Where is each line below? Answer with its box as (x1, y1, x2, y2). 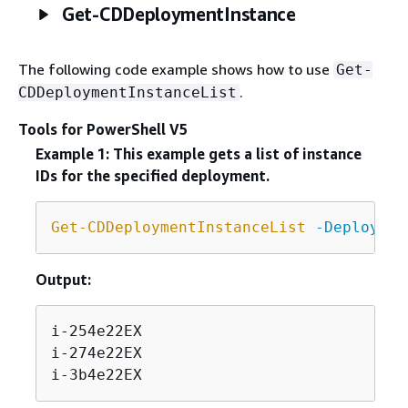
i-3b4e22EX (50, 366, 142, 384)
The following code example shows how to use (18, 60, 333, 79)
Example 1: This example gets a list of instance (35, 145, 362, 164)
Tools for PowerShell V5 (18, 120, 188, 139)
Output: (35, 270, 91, 290)
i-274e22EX (50, 344, 142, 362)
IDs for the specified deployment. (35, 167, 270, 186)
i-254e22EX (50, 322, 142, 341)
